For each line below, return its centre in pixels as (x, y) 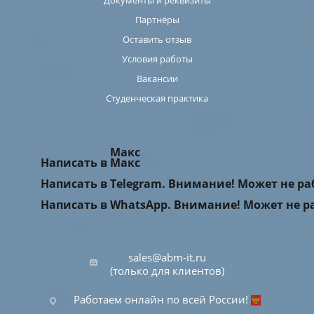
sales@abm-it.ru (167, 258)
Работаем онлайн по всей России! (163, 300)
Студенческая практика (157, 98)
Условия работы (157, 59)
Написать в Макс (90, 163)
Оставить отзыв (157, 40)
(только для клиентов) (167, 271)
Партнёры (157, 20)
